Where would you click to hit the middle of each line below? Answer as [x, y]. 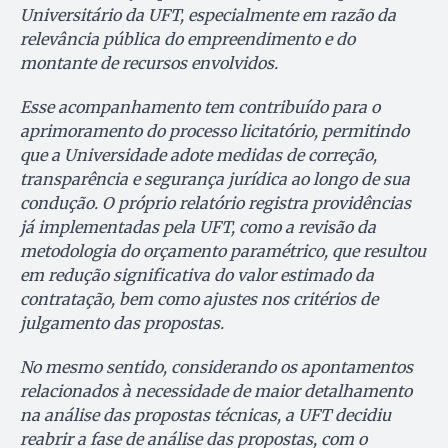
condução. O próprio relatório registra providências [215, 203]
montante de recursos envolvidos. [149, 63]
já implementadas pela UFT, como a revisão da [198, 227]
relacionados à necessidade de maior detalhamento [216, 391]
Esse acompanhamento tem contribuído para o [200, 107]
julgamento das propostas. [122, 323]
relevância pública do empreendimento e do [187, 39]
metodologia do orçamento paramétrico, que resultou [223, 251]
